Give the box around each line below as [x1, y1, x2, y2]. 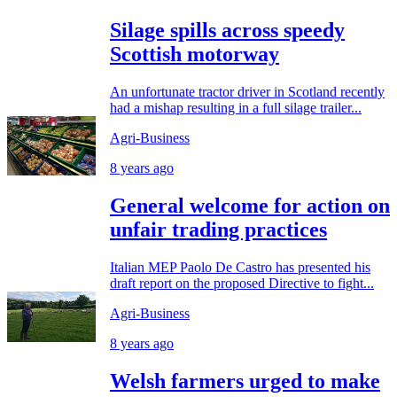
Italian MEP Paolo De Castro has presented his [110, 259, 370, 275]
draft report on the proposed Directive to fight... [110, 275, 374, 291]
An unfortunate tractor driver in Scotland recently [110, 84, 385, 99]
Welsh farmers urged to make [110, 369, 380, 393]
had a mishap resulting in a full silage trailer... [110, 100, 362, 115]
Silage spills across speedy [110, 19, 345, 43]
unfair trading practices [110, 217, 327, 241]
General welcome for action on [110, 193, 390, 217]
